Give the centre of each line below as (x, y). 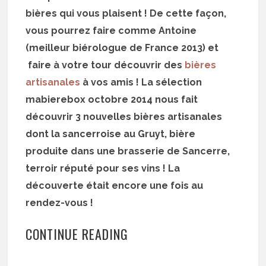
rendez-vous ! (60, 202)
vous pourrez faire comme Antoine (111, 30)
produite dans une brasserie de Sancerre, (128, 151)
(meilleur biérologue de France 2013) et (122, 47)
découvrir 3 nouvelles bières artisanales (124, 116)
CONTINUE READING (77, 234)
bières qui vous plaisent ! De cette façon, (126, 13)
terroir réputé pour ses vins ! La (103, 168)
